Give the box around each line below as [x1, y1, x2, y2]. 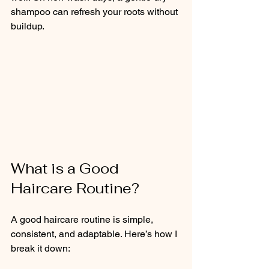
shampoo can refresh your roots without [11, 6, 180, 17]
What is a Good [11, 159, 122, 178]
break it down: [11, 242, 70, 254]
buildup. [11, 20, 44, 32]
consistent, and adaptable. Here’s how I [11, 228, 180, 240]
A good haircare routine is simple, [11, 213, 156, 225]
